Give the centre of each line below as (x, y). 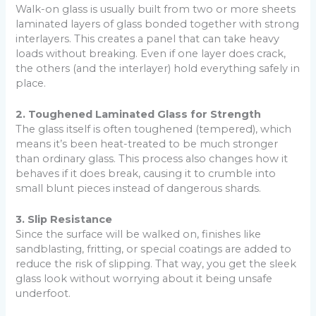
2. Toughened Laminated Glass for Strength (139, 114)
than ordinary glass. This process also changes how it (152, 158)
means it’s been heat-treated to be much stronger (147, 144)
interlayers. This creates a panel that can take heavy (148, 38)
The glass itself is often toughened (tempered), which (154, 129)
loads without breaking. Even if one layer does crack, (151, 53)
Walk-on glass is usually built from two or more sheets (156, 9)
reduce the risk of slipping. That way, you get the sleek (156, 264)
